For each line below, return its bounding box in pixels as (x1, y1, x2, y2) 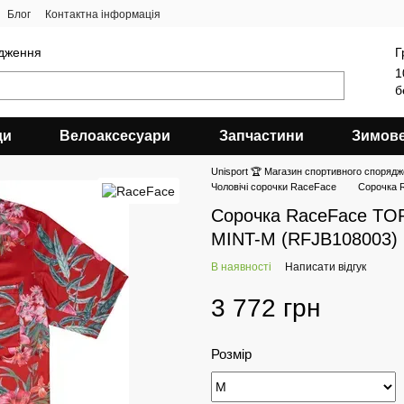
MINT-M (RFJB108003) (211, 229, 398, 249)
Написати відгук (285, 261, 366, 273)
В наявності (211, 261, 271, 273)
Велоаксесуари (60, 128, 171, 143)
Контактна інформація (45, 8, 161, 21)
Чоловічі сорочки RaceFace (211, 181, 336, 192)
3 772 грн (211, 294, 320, 322)
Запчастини (218, 128, 304, 143)
